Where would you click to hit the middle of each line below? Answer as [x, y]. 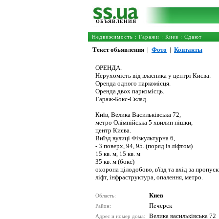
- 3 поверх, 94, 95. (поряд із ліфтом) [144, 146]
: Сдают [190, 37]
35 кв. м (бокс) [115, 162]
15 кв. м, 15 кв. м [118, 154]
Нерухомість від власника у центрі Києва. [153, 76]
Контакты [188, 50]
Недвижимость [112, 37]
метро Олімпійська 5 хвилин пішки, [144, 122]
